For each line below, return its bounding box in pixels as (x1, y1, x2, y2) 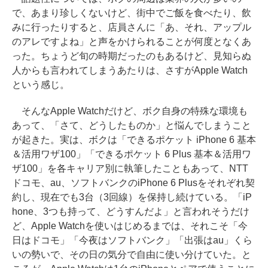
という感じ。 (12, 80, 69, 90)
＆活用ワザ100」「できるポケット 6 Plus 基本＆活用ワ (12, 149, 251, 159)
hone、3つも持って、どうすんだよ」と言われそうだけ (12, 206, 249, 217)
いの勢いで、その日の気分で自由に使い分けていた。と (12, 249, 251, 260)
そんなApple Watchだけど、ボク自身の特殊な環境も (12, 106, 248, 116)
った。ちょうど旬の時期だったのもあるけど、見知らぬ (12, 51, 251, 61)
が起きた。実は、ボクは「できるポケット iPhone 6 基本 (12, 135, 256, 145)
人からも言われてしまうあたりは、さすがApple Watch (12, 65, 248, 75)
